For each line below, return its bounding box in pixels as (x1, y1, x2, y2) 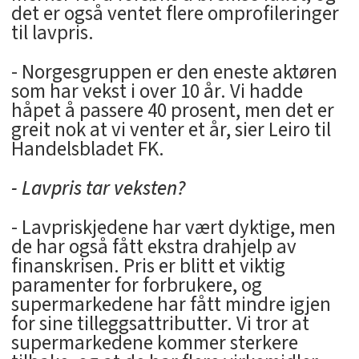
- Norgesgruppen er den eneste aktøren (10, 57, 337, 87)
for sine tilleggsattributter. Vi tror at (10, 309, 309, 338)
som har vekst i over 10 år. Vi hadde (10, 76, 303, 106)
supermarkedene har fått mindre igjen (10, 289, 331, 319)
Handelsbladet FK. (10, 134, 164, 163)
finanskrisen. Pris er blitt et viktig (10, 251, 285, 280)
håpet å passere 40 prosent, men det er (10, 95, 334, 125)
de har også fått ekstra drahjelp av (10, 232, 296, 261)
